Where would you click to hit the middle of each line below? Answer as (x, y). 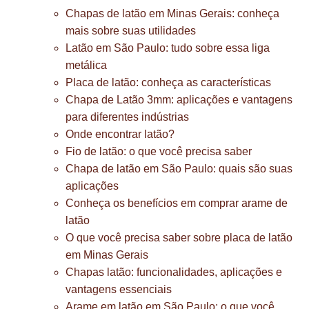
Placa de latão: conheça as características (168, 82)
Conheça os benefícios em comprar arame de (177, 203)
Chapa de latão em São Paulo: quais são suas (179, 169)
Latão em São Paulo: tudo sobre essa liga (168, 48)
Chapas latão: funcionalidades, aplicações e (174, 272)
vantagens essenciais (119, 289)
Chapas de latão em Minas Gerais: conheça (172, 13)
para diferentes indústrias (127, 117)
